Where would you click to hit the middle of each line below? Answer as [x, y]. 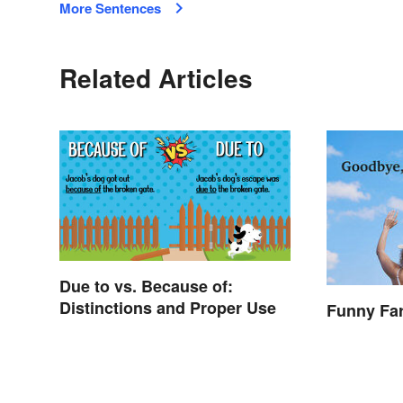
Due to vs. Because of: [146, 286]
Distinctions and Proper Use [168, 307]
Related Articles [156, 77]
